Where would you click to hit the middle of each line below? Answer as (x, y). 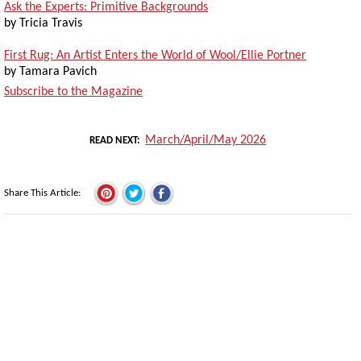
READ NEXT (113, 140)
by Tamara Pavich (50, 71)
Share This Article (41, 193)
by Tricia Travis (43, 23)
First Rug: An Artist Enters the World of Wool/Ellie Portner (155, 55)
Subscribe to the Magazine (73, 91)
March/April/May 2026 (206, 140)
